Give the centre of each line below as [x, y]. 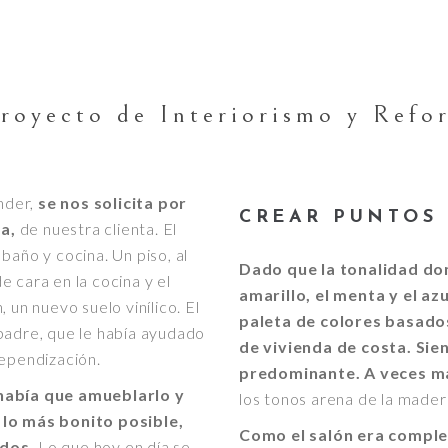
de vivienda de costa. [325, 346]
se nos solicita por [113, 202]
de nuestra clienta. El [98, 228]
